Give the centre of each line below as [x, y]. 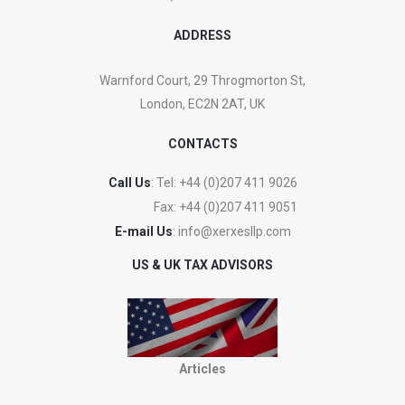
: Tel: [165, 183]
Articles [202, 368]
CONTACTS [202, 144]
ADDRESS [202, 36]
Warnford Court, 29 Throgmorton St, [202, 81]
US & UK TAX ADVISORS [202, 265]
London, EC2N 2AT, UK [202, 104]
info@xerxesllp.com [234, 232]
